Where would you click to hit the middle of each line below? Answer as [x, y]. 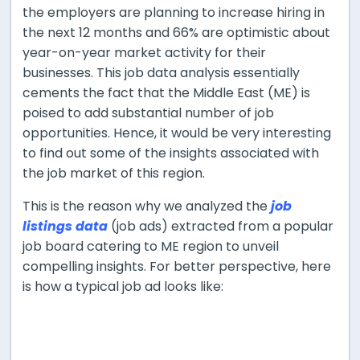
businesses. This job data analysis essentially [161, 72]
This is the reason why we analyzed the [147, 206]
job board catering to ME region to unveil [151, 246]
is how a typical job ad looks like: [123, 286]
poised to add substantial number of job [148, 112]
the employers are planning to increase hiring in [174, 12]
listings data [65, 226]
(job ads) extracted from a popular [221, 226]
